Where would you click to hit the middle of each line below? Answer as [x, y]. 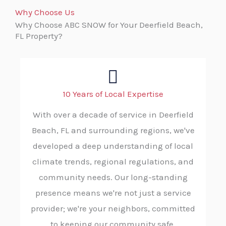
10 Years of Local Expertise [113, 94]
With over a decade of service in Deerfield [113, 115]
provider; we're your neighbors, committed [113, 209]
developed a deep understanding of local [113, 146]
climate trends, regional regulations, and [113, 162]
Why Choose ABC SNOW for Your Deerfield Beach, [109, 25]
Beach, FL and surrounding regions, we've [113, 130]
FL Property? [39, 36]
